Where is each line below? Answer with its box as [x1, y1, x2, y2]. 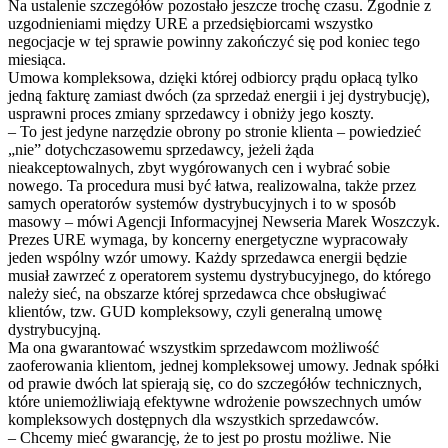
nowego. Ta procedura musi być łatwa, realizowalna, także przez [8, 177, 416, 195]
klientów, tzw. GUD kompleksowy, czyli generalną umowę [8, 303, 382, 321]
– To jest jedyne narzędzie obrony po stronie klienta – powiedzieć [8, 123, 421, 141]
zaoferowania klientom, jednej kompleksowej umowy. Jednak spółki [8, 357, 439, 375]
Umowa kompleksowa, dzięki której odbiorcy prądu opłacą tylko [8, 69, 418, 87]
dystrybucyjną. [8, 321, 101, 339]
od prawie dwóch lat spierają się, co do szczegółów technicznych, [8, 375, 422, 393]
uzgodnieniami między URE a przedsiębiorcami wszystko [8, 15, 373, 33]
